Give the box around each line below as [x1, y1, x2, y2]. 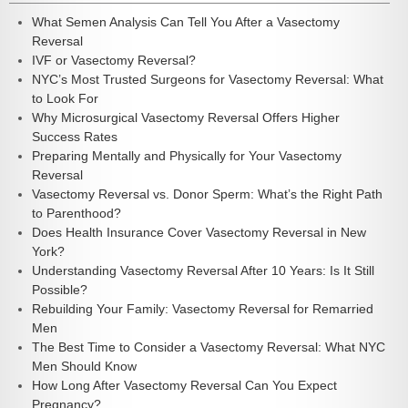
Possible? [32, 282, 87, 298]
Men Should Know [32, 359, 137, 374]
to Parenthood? [32, 206, 121, 221]
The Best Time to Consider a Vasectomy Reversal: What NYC [32, 340, 385, 355]
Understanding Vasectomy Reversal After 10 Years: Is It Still [32, 263, 374, 279]
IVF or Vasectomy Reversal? [32, 53, 196, 68]
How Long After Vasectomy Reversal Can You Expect [32, 378, 337, 393]
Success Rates [32, 129, 117, 145]
